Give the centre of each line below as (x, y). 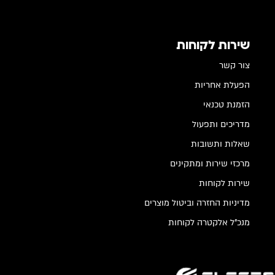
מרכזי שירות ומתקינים (210, 163)
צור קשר (235, 65)
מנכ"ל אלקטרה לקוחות (209, 222)
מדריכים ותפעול (221, 124)
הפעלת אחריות (223, 85)
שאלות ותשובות (221, 144)
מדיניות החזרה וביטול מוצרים (197, 203)
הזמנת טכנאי (227, 104)
